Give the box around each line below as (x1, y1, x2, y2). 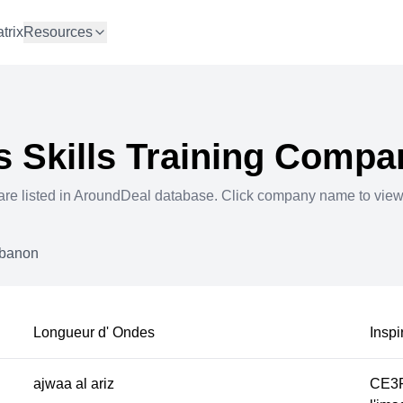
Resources (23, 24, 93, 40)
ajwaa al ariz (33, 376, 115, 391)
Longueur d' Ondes (33, 325, 156, 340)
